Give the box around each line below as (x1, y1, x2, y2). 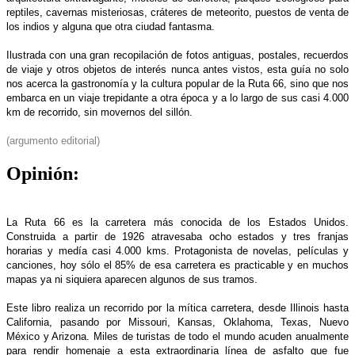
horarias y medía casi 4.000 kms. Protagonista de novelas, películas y (6, 244, 349, 257)
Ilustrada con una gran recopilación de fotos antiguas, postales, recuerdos (6, 48, 349, 61)
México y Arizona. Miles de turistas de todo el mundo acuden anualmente (6, 330, 349, 342)
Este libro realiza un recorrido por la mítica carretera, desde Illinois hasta (6, 301, 349, 314)
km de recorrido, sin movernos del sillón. (6, 105, 193, 118)
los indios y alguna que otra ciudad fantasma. (6, 20, 215, 32)
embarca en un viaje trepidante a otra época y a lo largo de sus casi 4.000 (6, 91, 349, 104)
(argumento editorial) (6, 134, 100, 147)
